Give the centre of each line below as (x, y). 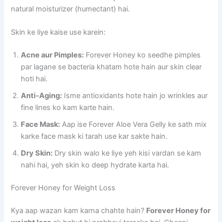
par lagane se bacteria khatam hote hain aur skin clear (111, 67)
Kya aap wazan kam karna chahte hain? (79, 210)
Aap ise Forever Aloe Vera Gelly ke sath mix (134, 124)
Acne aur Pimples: (53, 55)
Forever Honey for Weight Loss (63, 188)
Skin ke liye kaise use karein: (58, 32)
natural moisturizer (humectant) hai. (71, 9)
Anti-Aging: (42, 95)
